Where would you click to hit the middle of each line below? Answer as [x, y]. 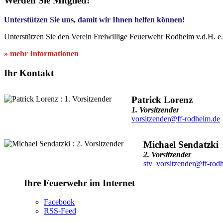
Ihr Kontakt [29, 73]
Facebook [59, 202]
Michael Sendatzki [181, 144]
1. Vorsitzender [155, 110]
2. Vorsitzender [167, 154]
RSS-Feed [60, 211]
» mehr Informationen [41, 54]
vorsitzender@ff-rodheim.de [175, 118]
